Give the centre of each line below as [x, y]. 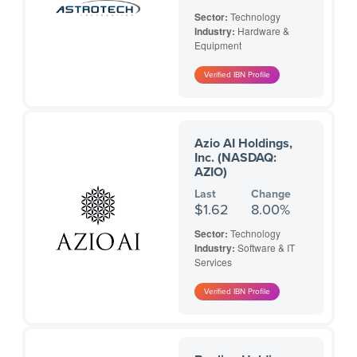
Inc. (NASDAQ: [235, 158]
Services [213, 262]
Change [271, 194]
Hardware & [263, 31]
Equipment [218, 45]
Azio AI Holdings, [243, 144]
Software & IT [266, 248]
